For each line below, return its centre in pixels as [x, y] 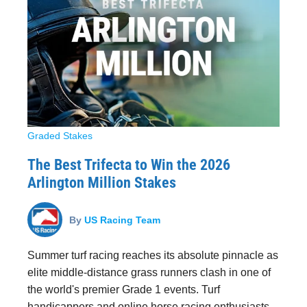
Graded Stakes [60, 136]
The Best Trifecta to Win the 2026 [129, 165]
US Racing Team [122, 219]
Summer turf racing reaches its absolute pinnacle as [153, 255]
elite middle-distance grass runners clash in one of [149, 272]
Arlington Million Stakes [102, 183]
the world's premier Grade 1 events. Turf [124, 290]
